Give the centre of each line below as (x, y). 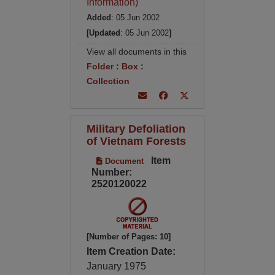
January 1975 (116, 266)
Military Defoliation (136, 129)
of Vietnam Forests (136, 141)
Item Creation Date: (131, 251)
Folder (100, 66)
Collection (108, 81)
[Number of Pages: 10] (128, 237)
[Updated (103, 33)
